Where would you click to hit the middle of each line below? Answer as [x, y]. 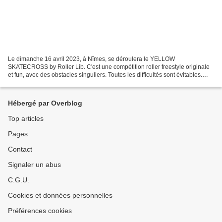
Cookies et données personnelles [60, 195]
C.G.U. [19, 180]
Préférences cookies [40, 211]
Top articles [26, 118]
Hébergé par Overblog [45, 103]
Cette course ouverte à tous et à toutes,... [62, 83]
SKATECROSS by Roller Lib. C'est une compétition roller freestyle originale [109, 67]
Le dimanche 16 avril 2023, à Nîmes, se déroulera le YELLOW [91, 59]
